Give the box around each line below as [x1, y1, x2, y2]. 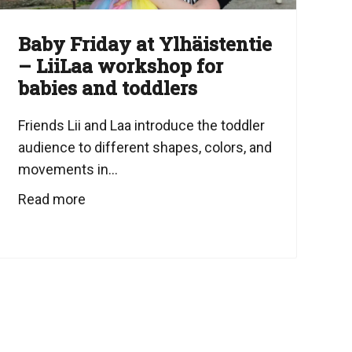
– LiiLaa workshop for [17, 53, 223, 79]
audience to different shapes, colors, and [17, 139, 272, 156]
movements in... [17, 161, 118, 178]
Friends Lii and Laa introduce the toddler [17, 117, 265, 134]
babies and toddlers [17, 75, 197, 101]
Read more [17, 191, 86, 208]
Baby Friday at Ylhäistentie [17, 31, 272, 57]
